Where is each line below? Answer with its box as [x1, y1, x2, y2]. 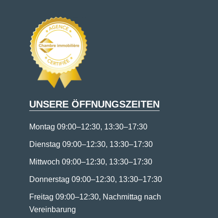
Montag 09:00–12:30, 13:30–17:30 [29, 123, 147, 131]
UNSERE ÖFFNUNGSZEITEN [29, 99, 160, 110]
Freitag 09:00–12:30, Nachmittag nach [29, 193, 161, 201]
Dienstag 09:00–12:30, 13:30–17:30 [29, 140, 153, 149]
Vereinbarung [29, 205, 76, 214]
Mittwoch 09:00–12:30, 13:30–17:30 [29, 158, 152, 166]
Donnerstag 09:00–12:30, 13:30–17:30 [29, 175, 162, 184]
